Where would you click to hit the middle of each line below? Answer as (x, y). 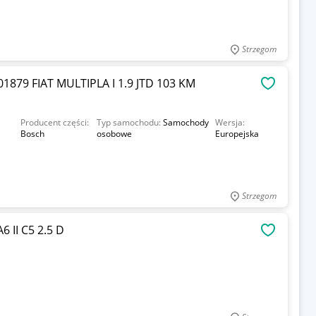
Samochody (186, 122)
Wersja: (230, 122)
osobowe (114, 134)
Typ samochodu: (129, 122)
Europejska (237, 134)
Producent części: (54, 122)
